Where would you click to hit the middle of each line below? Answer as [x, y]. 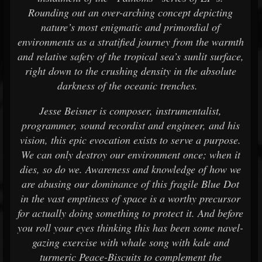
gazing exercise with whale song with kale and [130, 242]
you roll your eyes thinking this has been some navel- [130, 227]
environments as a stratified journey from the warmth [130, 42]
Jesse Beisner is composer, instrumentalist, [130, 111]
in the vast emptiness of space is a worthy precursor [130, 198]
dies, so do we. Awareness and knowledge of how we [130, 169]
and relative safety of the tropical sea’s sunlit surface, [130, 56]
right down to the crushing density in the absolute [130, 71]
